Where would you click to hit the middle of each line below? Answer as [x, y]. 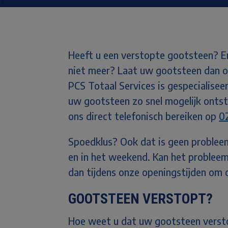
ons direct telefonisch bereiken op [144, 116]
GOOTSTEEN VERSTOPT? [142, 199]
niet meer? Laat [104, 70]
